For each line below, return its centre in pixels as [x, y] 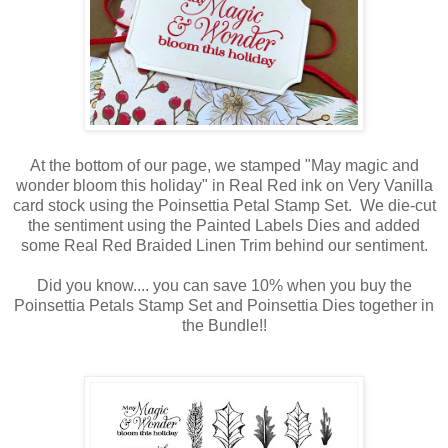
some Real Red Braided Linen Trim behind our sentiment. [224, 246]
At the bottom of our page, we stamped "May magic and [224, 166]
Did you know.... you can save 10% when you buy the [224, 286]
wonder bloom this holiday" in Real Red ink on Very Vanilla [224, 186]
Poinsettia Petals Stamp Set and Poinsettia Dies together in [224, 306]
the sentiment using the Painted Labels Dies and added [224, 226]
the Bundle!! [224, 326]
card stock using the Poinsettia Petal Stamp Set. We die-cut [224, 206]
